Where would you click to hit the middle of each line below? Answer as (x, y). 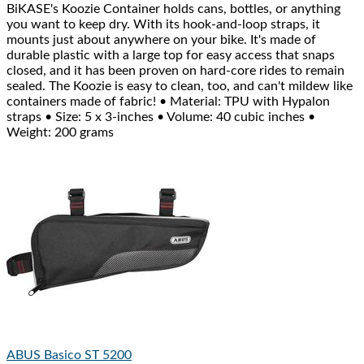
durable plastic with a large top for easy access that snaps (171, 56)
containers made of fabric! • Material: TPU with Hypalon (168, 102)
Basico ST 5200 (88, 355)
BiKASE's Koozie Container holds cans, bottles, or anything (173, 9)
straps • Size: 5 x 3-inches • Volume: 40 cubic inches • (161, 117)
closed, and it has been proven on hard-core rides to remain (175, 71)
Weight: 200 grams (60, 133)
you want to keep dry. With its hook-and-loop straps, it (163, 25)
